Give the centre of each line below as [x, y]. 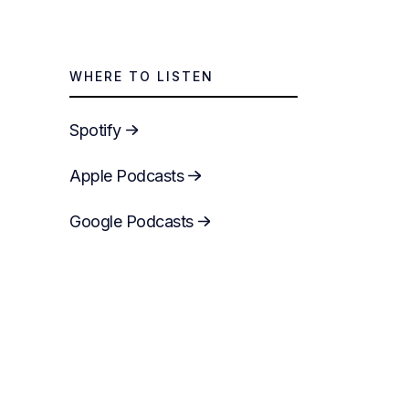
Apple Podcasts [126, 175]
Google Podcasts [131, 221]
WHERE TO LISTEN [142, 76]
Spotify [95, 130]
